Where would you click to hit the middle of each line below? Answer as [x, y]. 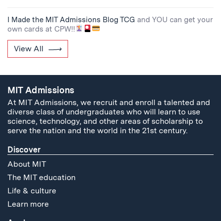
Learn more [28, 204]
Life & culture [32, 191]
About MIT [27, 164]
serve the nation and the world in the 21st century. [97, 131]
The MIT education [41, 178]
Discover [24, 150]
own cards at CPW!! [41, 29]
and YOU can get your [175, 19]
